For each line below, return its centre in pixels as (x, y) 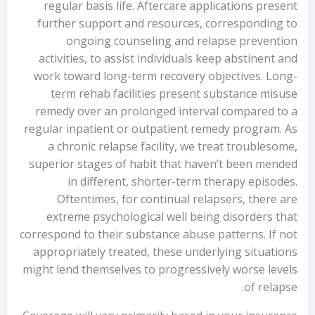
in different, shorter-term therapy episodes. (182, 181)
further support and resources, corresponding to (167, 23)
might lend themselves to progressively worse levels (160, 269)
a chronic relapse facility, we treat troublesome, (173, 146)
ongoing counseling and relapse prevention (182, 41)
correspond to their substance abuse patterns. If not (159, 234)
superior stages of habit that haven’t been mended (163, 164)
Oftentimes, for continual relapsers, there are (177, 199)
